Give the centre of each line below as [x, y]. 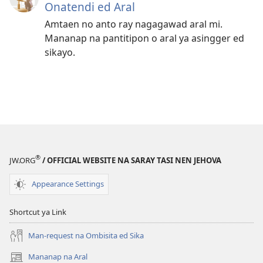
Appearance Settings [68, 184]
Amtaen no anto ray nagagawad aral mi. [134, 24]
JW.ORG [22, 160]
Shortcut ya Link [38, 212]
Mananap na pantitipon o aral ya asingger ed [144, 38]
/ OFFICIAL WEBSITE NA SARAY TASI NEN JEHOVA [131, 160]
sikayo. [60, 52]
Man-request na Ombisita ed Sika [86, 236]
